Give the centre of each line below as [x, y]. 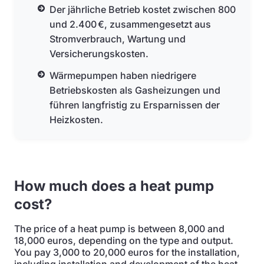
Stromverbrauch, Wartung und [118, 39]
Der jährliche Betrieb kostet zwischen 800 [143, 9]
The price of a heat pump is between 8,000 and [119, 229]
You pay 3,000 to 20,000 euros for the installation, [127, 252]
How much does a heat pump [114, 186]
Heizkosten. [76, 120]
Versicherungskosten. [99, 54]
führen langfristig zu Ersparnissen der [135, 105]
